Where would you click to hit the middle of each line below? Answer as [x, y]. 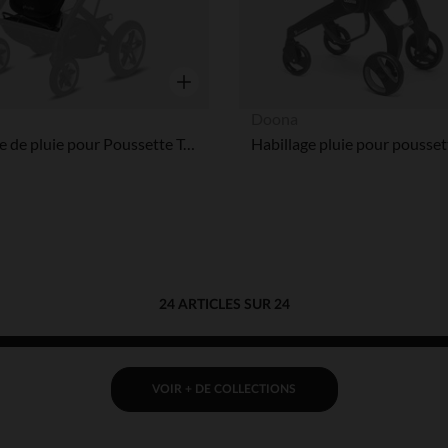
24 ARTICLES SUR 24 [224, 304]
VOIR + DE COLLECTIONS [224, 389]
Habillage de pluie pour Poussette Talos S [189, 143]
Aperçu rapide [216, 107]
